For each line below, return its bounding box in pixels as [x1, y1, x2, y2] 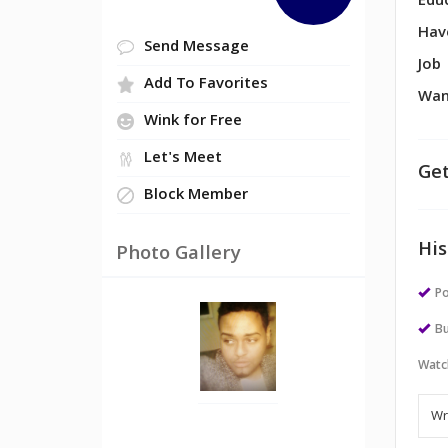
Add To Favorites [144, 72, 268, 99]
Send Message [144, 35, 249, 62]
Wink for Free [144, 109, 242, 136]
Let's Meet [144, 146, 222, 173]
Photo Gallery [116, 239, 241, 272]
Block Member [144, 183, 248, 210]
